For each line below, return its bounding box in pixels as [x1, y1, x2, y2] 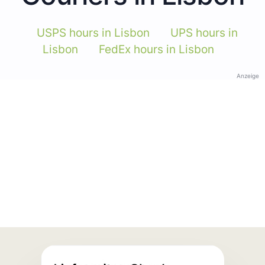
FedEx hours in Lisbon [98, 42, 214, 56]
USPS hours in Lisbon [36, 25, 150, 40]
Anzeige [237, 72, 259, 79]
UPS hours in [170, 25, 238, 40]
